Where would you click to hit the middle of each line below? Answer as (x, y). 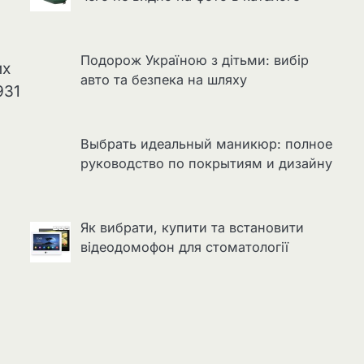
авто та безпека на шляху (163, 80)
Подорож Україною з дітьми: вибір (194, 61)
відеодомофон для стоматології (184, 247)
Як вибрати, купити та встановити (192, 228)
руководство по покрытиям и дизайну (206, 164)
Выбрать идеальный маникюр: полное (206, 144)
